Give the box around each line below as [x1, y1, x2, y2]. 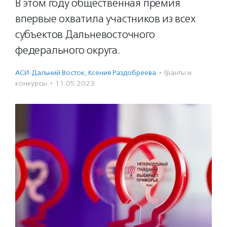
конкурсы [15, 79, 47, 88]
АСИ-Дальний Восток [15, 68, 85, 77]
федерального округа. [15, 44, 120, 57]
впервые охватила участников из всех [15, 12, 196, 25]
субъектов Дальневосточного [15, 28, 155, 41]
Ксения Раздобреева [88, 68, 156, 77]
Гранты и [164, 68, 192, 77]
